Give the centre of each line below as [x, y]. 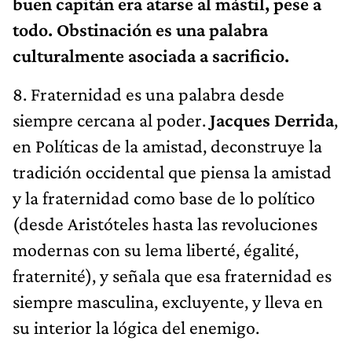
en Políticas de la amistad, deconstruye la [167, 145]
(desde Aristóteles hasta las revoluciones [165, 223]
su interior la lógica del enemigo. [136, 327]
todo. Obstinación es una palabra [140, 29]
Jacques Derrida [272, 119]
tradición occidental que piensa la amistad [172, 171]
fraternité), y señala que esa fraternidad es [172, 275]
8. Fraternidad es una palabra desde [148, 93]
